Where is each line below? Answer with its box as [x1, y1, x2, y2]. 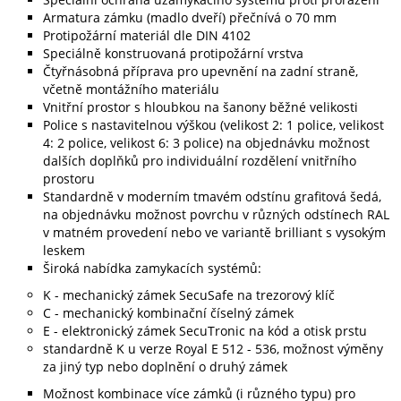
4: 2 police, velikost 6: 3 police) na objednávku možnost [43, 134, 370, 151]
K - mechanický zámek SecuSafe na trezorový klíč [43, 286, 335, 303]
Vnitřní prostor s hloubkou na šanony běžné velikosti [43, 98, 358, 115]
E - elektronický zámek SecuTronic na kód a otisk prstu [43, 322, 367, 339]
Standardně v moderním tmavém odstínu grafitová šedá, [43, 188, 381, 205]
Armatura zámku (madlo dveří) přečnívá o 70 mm [43, 9, 337, 26]
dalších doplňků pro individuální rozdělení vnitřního [43, 152, 356, 169]
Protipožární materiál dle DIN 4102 [43, 27, 251, 44]
